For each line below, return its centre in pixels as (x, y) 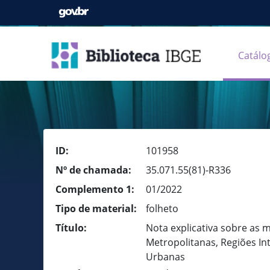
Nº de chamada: (93, 170)
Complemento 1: (95, 189)
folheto (162, 209)
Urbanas (165, 257)
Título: (71, 228)
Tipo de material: (96, 209)
